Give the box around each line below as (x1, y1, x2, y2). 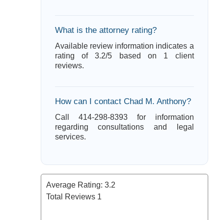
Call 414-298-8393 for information (55, 113, 194, 121)
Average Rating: (46, 181, 105, 189)
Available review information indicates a (55, 42, 194, 50)
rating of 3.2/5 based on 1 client (55, 52, 194, 60)
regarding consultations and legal (55, 123, 194, 131)
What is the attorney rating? (55, 26, 157, 35)
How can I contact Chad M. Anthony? (55, 97, 191, 106)
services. (55, 133, 86, 141)
